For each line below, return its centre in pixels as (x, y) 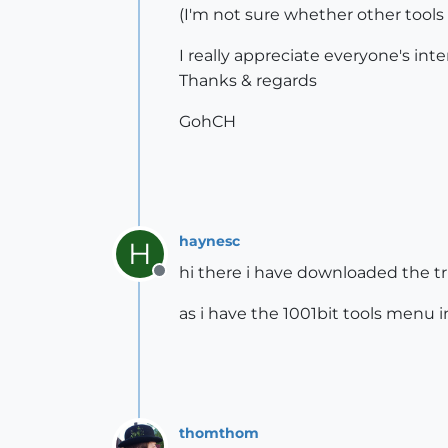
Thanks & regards (248, 80)
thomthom (219, 432)
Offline (184, 281)
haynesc (209, 240)
